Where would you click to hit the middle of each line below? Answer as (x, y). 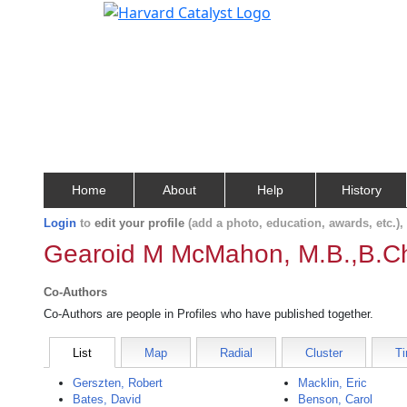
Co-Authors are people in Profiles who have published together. (208, 314)
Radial (236, 353)
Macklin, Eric (333, 383)
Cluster (324, 353)
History (361, 190)
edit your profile (139, 223)
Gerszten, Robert (118, 383)
